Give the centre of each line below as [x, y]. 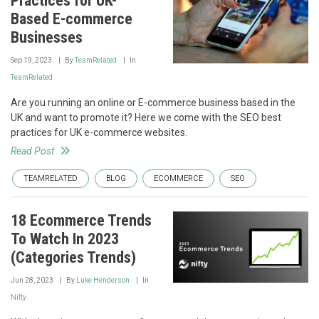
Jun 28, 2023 [32, 281]
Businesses [47, 38]
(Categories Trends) [73, 258]
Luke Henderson [103, 281]
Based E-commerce [72, 19]
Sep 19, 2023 [31, 61]
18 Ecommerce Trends [81, 221]
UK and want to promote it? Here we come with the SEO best [146, 118]
